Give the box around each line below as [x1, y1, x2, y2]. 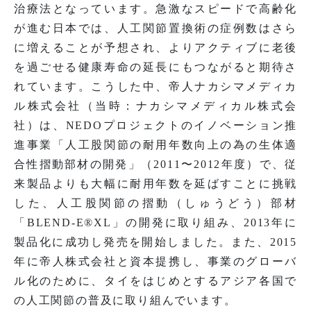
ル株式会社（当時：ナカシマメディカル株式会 [14, 100, 297, 112]
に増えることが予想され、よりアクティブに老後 [14, 42, 297, 54]
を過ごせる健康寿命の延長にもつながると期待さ [14, 61, 297, 74]
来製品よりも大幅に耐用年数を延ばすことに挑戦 [14, 178, 297, 190]
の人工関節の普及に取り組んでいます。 [14, 294, 237, 307]
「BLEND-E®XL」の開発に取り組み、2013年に [14, 217, 297, 229]
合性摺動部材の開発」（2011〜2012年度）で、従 [14, 158, 297, 171]
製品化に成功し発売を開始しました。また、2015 [14, 236, 297, 249]
